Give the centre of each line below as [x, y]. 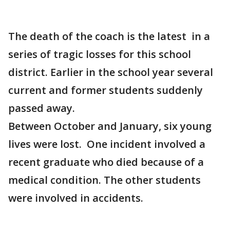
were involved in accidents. [76, 198]
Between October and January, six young [110, 126]
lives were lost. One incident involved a [107, 144]
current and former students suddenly [106, 90]
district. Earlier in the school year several [111, 72]
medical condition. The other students [104, 180]
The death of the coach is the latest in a [109, 36]
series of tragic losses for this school [100, 54]
